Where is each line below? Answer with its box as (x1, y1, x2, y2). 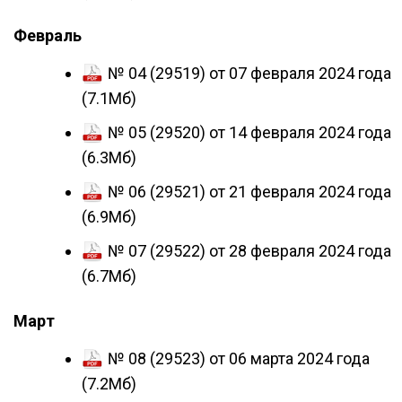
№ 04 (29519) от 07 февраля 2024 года (108, 64, 391, 83)
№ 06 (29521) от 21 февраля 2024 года (108, 182, 391, 201)
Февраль (13, 26, 82, 45)
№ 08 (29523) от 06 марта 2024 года (108, 349, 370, 368)
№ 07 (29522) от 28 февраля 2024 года (108, 241, 391, 260)
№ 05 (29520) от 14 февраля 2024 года (108, 123, 391, 142)
